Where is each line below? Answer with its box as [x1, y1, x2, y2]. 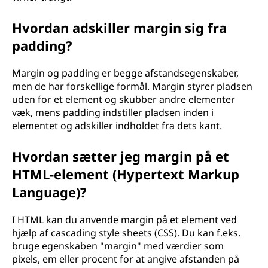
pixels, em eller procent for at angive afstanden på [12, 252, 239, 266]
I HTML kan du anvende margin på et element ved [12, 213, 237, 226]
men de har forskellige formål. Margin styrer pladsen [12, 80, 252, 93]
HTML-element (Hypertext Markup [12, 165, 239, 183]
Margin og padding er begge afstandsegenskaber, [12, 66, 239, 80]
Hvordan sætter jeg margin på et [12, 147, 229, 165]
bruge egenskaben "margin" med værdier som [12, 239, 224, 252]
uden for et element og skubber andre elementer [12, 93, 235, 106]
